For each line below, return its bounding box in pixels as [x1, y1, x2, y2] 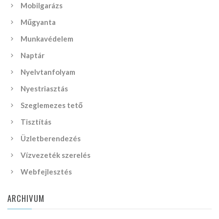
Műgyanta [21, 17, 56, 26]
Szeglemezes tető [21, 100, 83, 109]
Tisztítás [21, 117, 51, 126]
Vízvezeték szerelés [21, 150, 90, 159]
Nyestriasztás [21, 84, 68, 93]
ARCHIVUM [7, 192, 45, 204]
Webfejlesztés [21, 167, 72, 176]
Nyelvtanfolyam [21, 67, 75, 76]
